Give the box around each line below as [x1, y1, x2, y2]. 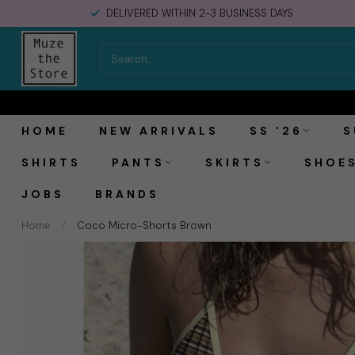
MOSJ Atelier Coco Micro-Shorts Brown [67, 63, 311, 80]
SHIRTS [21, 155, 81, 170]
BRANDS [95, 187, 159, 201]
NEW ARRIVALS [99, 124, 219, 138]
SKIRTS [205, 155, 264, 170]
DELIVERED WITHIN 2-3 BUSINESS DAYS [106, 6, 293, 20]
